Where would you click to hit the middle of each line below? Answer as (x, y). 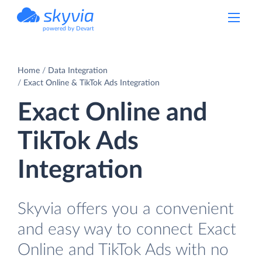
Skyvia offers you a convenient (126, 209)
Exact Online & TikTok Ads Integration (92, 83)
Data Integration (78, 70)
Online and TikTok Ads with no (123, 250)
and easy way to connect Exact (127, 229)
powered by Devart (68, 29)
